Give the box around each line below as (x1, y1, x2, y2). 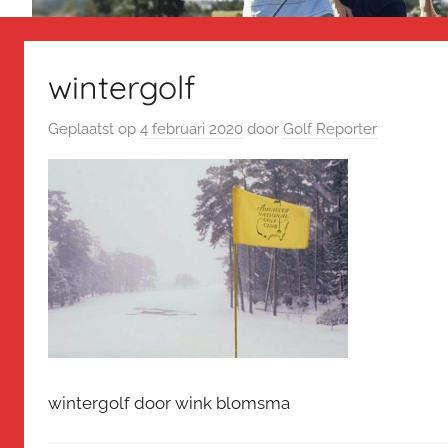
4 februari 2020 (140, 120, 243, 139)
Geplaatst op (48, 120, 140, 139)
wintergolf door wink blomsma (48, 392, 290, 413)
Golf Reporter (283, 120, 377, 139)
